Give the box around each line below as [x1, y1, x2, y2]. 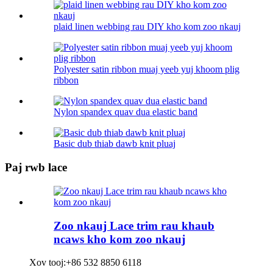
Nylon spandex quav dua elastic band [54, 107, 197, 118]
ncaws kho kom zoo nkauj [54, 232, 185, 246]
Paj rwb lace [5, 161, 67, 174]
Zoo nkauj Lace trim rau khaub [54, 219, 214, 232]
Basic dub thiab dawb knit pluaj [54, 138, 175, 149]
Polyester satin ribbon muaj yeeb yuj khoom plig [54, 64, 239, 75]
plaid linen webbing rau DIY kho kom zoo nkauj [54, 21, 241, 32]
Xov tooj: [29, 257, 66, 268]
